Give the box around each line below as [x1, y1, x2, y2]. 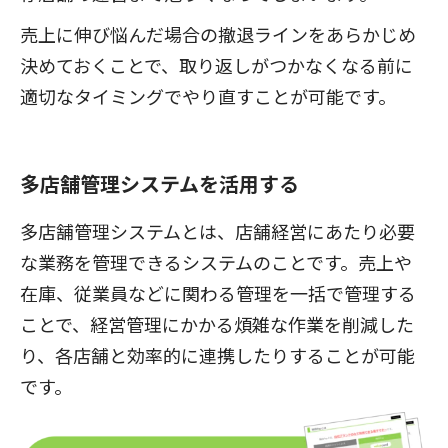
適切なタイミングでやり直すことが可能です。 [20, 82, 396, 109]
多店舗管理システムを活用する [20, 169, 299, 199]
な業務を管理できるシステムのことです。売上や [20, 249, 412, 276]
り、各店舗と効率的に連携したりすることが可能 [20, 342, 415, 369]
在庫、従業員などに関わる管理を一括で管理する [20, 280, 416, 307]
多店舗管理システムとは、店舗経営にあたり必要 [20, 218, 415, 245]
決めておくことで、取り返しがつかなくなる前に [20, 51, 413, 78]
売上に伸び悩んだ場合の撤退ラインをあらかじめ [20, 20, 416, 47]
